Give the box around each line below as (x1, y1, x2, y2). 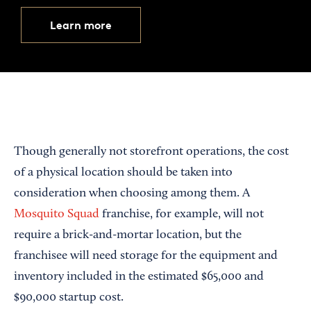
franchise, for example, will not (99, 208, 264, 221)
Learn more (50, 18, 112, 32)
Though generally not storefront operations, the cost (14, 146, 289, 158)
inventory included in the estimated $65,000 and (14, 271, 264, 283)
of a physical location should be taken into (14, 167, 233, 179)
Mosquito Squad (14, 208, 99, 221)
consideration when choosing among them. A (14, 187, 250, 200)
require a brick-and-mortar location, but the (14, 229, 242, 242)
